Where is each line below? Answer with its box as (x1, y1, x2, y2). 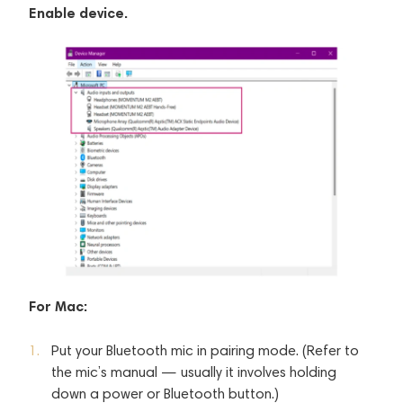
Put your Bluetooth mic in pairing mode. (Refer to (51, 341, 359, 359)
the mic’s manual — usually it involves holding (51, 363, 336, 381)
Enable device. (29, 3, 128, 22)
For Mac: (29, 296, 87, 315)
